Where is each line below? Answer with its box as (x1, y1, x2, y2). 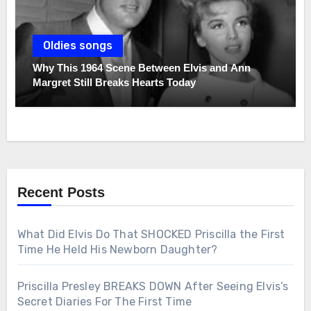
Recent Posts (17, 184, 105, 200)
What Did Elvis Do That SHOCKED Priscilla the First (17, 227, 285, 241)
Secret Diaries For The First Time (17, 294, 192, 308)
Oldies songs (43, 39, 113, 53)
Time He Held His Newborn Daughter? (17, 242, 218, 256)
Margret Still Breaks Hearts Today (33, 76, 196, 89)
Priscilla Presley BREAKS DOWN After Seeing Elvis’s (17, 279, 289, 293)
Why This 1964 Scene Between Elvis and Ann (33, 62, 251, 74)
